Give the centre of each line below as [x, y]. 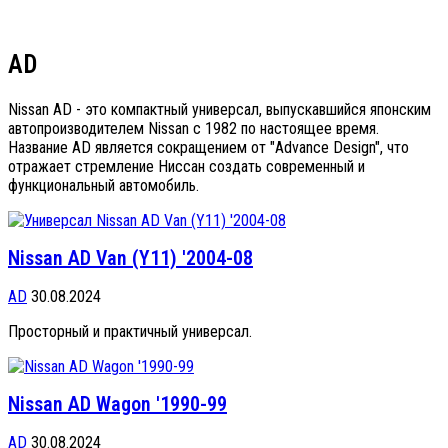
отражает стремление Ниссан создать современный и [186, 166]
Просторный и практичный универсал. [130, 331]
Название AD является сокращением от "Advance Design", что [208, 147]
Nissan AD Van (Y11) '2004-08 [130, 258]
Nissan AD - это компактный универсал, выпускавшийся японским [219, 109]
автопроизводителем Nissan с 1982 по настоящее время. [193, 128]
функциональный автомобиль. [103, 185]
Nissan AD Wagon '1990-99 [117, 404]
